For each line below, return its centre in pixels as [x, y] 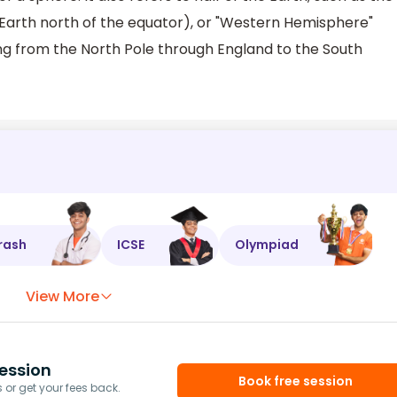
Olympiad [267, 245]
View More [63, 296]
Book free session [296, 381]
